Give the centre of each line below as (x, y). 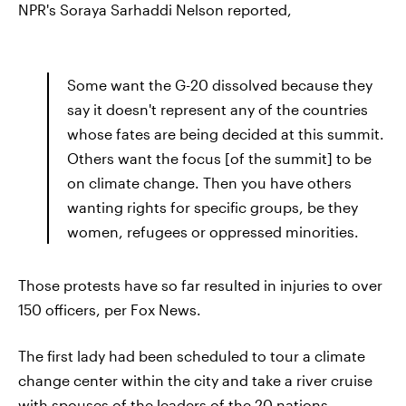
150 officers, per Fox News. (110, 309)
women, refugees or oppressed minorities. (213, 232)
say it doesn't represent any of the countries (217, 109)
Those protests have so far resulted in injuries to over (200, 285)
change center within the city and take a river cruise (195, 380)
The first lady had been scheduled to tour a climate (192, 356)
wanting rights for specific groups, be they (213, 207)
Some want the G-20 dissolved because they (220, 85)
